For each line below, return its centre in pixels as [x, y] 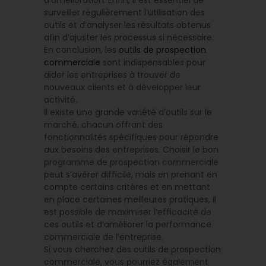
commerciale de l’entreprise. [104, 237]
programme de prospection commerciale [131, 162]
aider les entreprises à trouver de [112, 75]
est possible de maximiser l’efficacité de [128, 212]
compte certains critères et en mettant [127, 187]
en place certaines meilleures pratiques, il [130, 200]
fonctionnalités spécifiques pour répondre [131, 137]
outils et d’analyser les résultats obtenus [127, 25]
